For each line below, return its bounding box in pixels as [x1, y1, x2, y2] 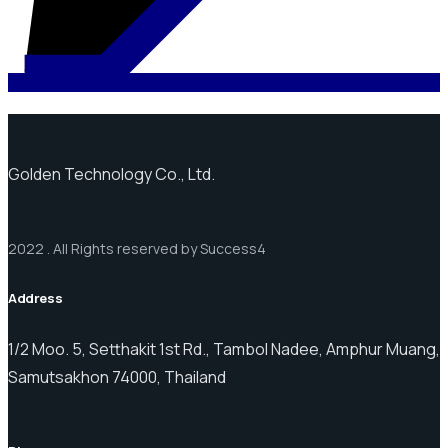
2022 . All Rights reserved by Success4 [8, 238, 266, 258]
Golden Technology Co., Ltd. [8, 162, 215, 185]
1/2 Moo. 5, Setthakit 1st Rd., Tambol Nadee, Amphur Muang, [8, 337, 440, 360]
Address [8, 288, 63, 307]
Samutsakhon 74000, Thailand [8, 365, 226, 388]
